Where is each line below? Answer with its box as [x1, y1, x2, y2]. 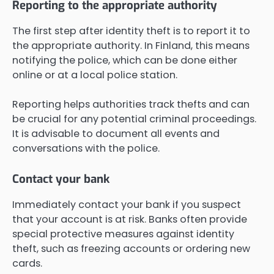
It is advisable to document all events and [12, 126, 220, 141]
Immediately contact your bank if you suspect [12, 198, 241, 212]
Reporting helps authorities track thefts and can [12, 97, 250, 111]
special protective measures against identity [12, 227, 234, 242]
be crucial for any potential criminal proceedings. [12, 111, 256, 126]
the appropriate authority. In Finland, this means [12, 38, 250, 53]
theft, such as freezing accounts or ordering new [12, 242, 250, 256]
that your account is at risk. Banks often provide [12, 212, 247, 227]
